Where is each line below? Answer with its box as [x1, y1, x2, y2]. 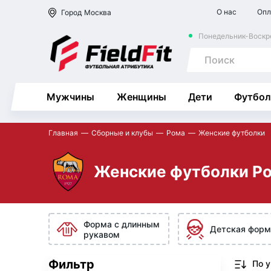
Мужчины [47, 91, 95, 103]
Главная [48, 128, 78, 137]
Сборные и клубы [91, 128, 153, 137]
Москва [84, 7, 112, 17]
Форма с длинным [83, 218, 160, 229]
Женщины [116, 91, 166, 103]
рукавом [83, 229, 120, 240]
